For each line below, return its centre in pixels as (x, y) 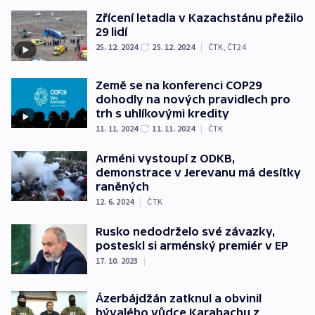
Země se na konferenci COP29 (179, 85)
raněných (122, 186)
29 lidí (111, 31)
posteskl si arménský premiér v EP (192, 245)
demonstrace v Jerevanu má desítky (198, 172)
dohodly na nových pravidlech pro (193, 99)
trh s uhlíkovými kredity (162, 113)
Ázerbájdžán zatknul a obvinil (179, 298)
